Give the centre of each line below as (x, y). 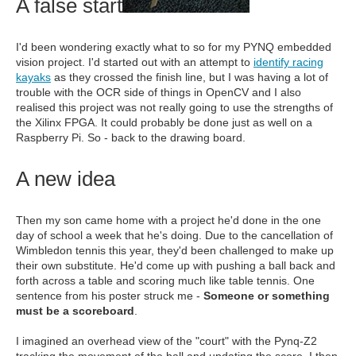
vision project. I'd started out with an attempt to (135, 62)
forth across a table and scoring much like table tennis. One (165, 281)
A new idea (66, 179)
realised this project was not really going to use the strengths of (174, 107)
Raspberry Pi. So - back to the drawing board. (131, 137)
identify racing (288, 62)
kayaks (33, 77)
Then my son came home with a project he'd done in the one (168, 220)
